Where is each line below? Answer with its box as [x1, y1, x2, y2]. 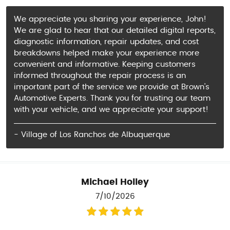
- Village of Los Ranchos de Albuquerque [14, 131, 170, 139]
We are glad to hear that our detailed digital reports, [14, 26, 216, 34]
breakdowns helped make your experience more [14, 49, 199, 57]
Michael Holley [81, 178, 149, 187]
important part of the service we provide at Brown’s [14, 83, 209, 91]
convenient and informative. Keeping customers [14, 60, 196, 68]
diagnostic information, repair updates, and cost [14, 37, 199, 46]
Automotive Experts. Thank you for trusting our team [14, 94, 210, 102]
